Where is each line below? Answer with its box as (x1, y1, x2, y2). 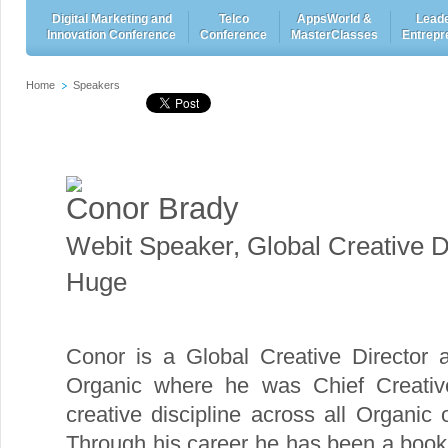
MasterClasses (291, 28, 378, 42)
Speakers (73, 79, 120, 91)
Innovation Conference (47, 28, 176, 42)
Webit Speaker (66, 231, 233, 262)
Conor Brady (66, 191, 239, 225)
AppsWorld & (297, 12, 372, 26)
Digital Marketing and (51, 12, 172, 26)
